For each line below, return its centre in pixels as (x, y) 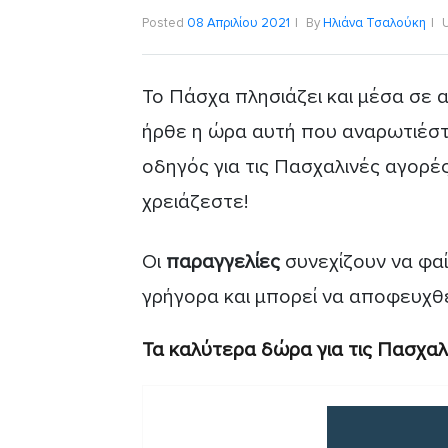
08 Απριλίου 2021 (238, 22)
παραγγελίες (223, 261)
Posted (164, 22)
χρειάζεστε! (195, 201)
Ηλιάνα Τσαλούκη (374, 22)
